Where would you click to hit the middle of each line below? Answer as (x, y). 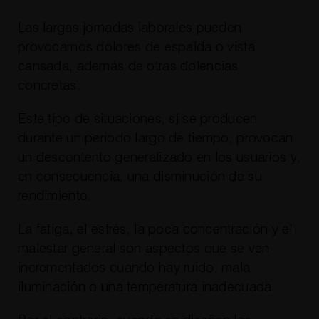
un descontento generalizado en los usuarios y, (159, 157)
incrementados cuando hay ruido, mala (134, 268)
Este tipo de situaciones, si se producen (137, 119)
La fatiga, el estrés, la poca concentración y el (155, 229)
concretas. (49, 85)
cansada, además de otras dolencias (128, 66)
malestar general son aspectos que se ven (143, 249)
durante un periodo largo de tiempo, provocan (155, 138)
